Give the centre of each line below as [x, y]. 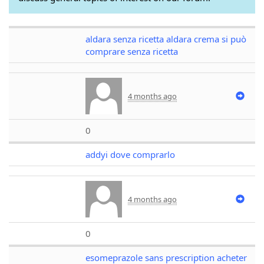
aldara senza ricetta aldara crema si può [166, 39]
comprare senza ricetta [132, 51]
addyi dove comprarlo [130, 154]
